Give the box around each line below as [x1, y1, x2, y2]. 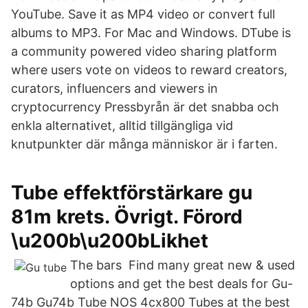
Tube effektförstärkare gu [11, 181, 252, 204]
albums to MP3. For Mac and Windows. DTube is [11, 25, 291, 40]
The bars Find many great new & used [70, 258, 295, 272]
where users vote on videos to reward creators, [11, 63, 287, 77]
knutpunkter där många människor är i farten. [11, 137, 278, 151]
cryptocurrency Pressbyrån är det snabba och [11, 100, 279, 114]
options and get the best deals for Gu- [70, 276, 293, 291]
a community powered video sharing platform [11, 44, 277, 58]
